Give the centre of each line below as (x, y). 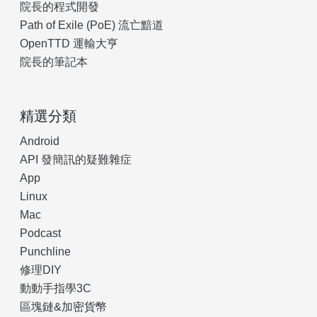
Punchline (45, 252)
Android (40, 141)
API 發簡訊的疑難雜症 (76, 160)
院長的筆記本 (54, 62)
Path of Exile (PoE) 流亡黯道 (92, 25)
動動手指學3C (56, 288)
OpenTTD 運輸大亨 (69, 44)
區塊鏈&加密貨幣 (63, 307)
